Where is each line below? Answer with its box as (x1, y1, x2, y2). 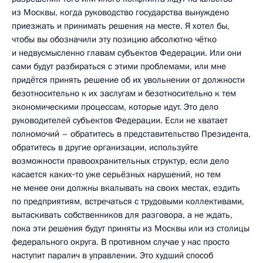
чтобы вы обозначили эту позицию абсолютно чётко (12, 33, 217, 45)
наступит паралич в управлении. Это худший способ (12, 249, 213, 261)
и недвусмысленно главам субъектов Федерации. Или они (12, 46, 241, 59)
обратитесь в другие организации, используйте (12, 141, 198, 153)
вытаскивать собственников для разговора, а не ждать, (12, 208, 232, 221)
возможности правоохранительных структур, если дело (12, 154, 229, 167)
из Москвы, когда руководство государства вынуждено (12, 6, 229, 18)
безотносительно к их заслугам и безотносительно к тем (12, 87, 236, 99)
